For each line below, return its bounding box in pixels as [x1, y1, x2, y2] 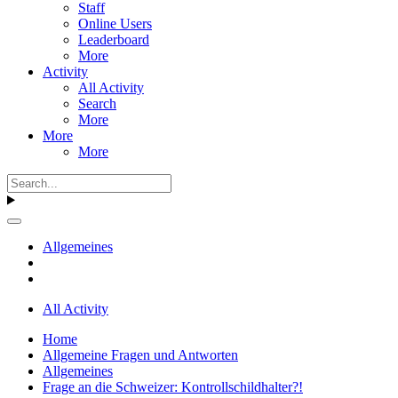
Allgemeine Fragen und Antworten [43, 346, 238, 362]
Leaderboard [78, 31, 149, 47]
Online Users [78, 15, 152, 31]
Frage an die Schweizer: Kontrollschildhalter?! [43, 378, 303, 394]
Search [78, 95, 116, 111]
